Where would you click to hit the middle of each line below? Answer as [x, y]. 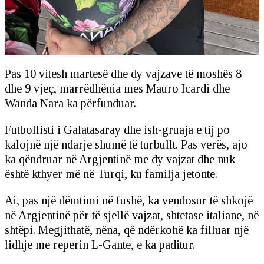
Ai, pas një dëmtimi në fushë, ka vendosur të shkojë [129, 201]
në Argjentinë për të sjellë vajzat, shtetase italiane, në [132, 215]
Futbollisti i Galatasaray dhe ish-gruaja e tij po [117, 130]
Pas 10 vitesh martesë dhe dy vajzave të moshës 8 [123, 74]
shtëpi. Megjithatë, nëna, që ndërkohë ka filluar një [127, 230]
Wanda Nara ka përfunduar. [70, 103]
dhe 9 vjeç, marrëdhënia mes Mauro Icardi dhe [117, 89]
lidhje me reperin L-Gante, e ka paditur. [100, 245]
